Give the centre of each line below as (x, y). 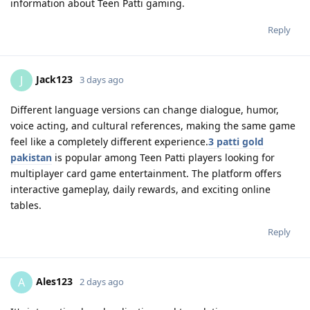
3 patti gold (236, 142)
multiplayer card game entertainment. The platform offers (146, 173)
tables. (26, 205)
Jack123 (54, 79)
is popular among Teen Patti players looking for (163, 157)
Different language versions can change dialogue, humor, (145, 110)
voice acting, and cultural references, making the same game (153, 126)
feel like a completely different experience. (109, 142)
